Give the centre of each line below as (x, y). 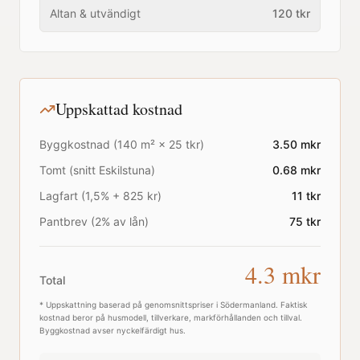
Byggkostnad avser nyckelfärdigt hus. (112, 330)
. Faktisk (291, 305)
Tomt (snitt (69, 170)
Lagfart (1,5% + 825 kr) (100, 196)
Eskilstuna (125, 170)
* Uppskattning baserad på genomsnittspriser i (130, 305)
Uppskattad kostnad (119, 109)
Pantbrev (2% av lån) (94, 221)
